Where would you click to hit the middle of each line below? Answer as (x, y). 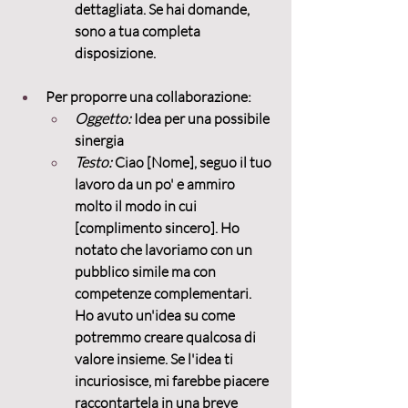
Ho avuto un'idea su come (156, 316)
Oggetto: (103, 119)
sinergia (99, 141)
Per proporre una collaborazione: (148, 97)
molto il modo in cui (137, 206)
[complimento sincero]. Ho (158, 228)
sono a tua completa (139, 31)
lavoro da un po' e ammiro (156, 184)
